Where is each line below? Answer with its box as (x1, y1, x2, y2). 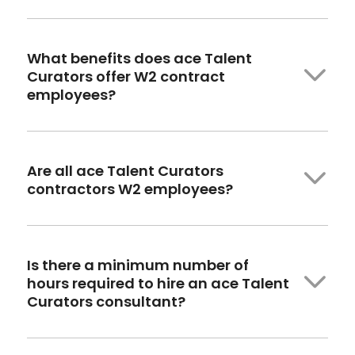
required (71, 273, 135, 293)
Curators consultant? (26, 291, 185, 311)
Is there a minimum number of (26, 254, 249, 275)
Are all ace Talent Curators (26, 160, 223, 181)
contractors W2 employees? (26, 178, 233, 199)
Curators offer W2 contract (26, 66, 225, 86)
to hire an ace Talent (137, 273, 289, 293)
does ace (133, 48, 201, 68)
